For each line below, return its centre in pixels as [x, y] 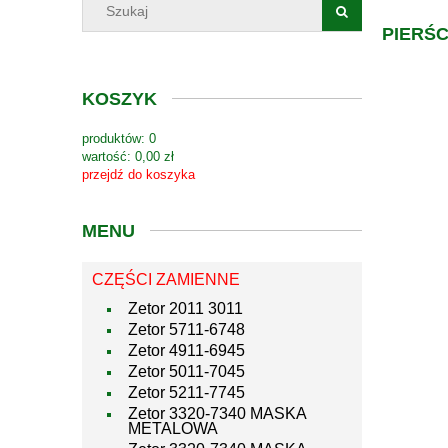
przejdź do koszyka [138, 175]
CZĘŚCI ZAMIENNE [166, 280]
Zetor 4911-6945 [186, 351]
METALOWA [173, 429]
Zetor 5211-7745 [186, 393]
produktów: [113, 139]
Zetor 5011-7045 [186, 372]
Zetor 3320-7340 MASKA [217, 414]
